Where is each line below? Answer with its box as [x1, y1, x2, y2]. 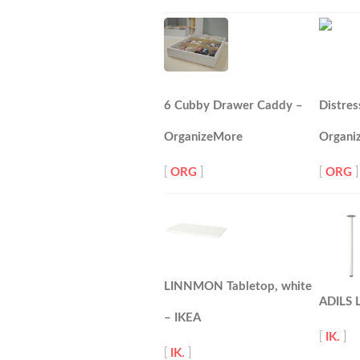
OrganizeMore [164, 131, 243, 143]
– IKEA [164, 312, 201, 324]
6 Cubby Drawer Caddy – [164, 100, 303, 112]
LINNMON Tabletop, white [164, 280, 312, 292]
